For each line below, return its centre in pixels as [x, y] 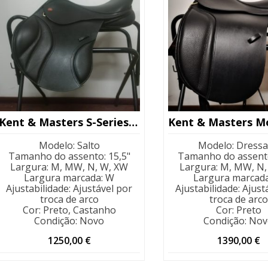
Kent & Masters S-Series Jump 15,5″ [133, 122]
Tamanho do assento [56, 156]
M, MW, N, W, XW [90, 167]
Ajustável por [103, 189]
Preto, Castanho [79, 210]
